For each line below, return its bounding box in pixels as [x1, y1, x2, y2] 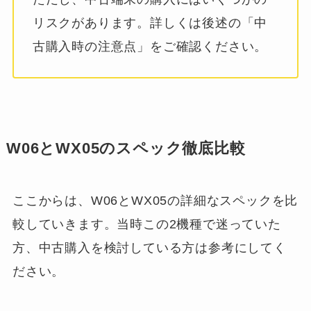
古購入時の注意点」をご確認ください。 [32, 40, 268, 54]
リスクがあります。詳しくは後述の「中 [32, 16, 268, 31]
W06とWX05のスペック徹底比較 [6, 140, 246, 158]
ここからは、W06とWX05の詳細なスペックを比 [12, 194, 299, 208]
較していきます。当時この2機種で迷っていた [12, 217, 281, 232]
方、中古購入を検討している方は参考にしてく [12, 241, 287, 255]
